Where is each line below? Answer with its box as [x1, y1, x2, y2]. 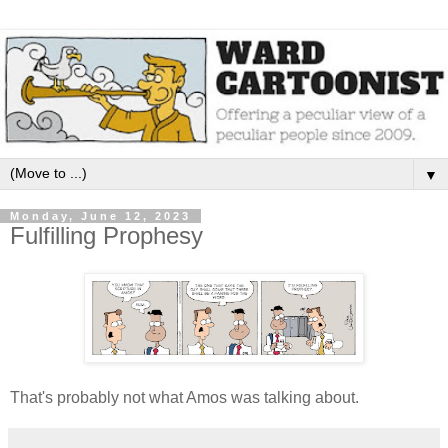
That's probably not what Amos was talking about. [10, 389, 359, 407]
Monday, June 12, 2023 [10, 209, 191, 222]
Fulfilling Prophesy [10, 221, 203, 249]
